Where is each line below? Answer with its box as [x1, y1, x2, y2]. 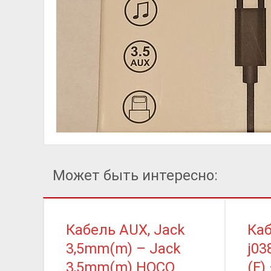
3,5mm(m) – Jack [66, 240, 181, 257]
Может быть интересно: [53, 166, 218, 184]
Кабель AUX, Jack [66, 221, 185, 238]
